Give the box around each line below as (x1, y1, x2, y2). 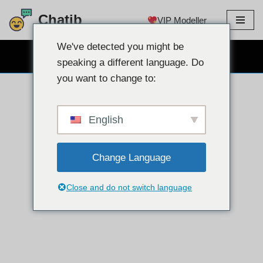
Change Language (92, 151, 171, 163)
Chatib (38, 12, 82, 28)
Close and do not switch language (66, 183, 192, 192)
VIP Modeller (157, 15, 207, 25)
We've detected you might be (57, 41, 184, 52)
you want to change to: (57, 73, 156, 84)
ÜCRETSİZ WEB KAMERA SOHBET (52, 51, 200, 61)
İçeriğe (9, 26, 35, 36)
